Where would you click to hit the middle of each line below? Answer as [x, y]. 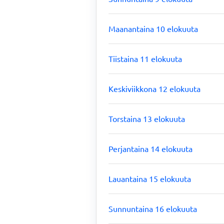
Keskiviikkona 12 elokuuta [154, 88]
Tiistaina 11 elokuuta [145, 58]
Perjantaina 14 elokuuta [150, 148]
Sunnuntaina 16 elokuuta [153, 208]
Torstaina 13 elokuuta [147, 118]
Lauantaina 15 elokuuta [150, 178]
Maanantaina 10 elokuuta [153, 28]
